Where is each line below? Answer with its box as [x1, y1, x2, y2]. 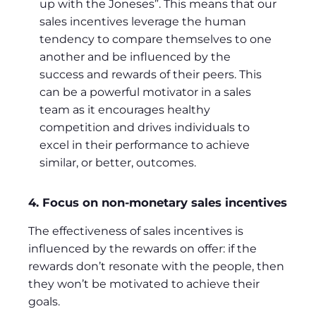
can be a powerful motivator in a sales [39, 85, 251, 99]
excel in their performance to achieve [39, 138, 250, 152]
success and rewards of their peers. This [39, 68, 262, 82]
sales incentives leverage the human [39, 15, 246, 29]
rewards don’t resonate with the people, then [28, 260, 284, 274]
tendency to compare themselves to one [39, 32, 272, 47]
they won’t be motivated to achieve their [28, 277, 260, 291]
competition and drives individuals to [39, 121, 250, 135]
